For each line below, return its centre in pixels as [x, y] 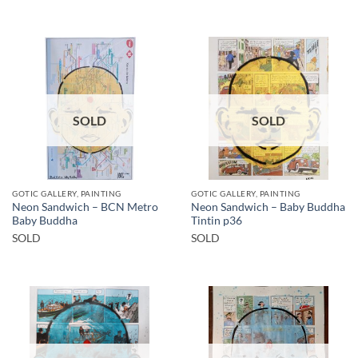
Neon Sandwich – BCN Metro [85, 207]
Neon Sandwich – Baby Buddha [268, 207]
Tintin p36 [217, 220]
